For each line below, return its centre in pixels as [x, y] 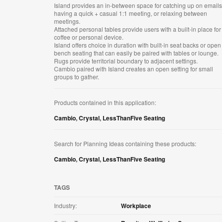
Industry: [65, 206]
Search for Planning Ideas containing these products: [125, 144]
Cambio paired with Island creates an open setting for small [134, 69]
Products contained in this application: [105, 103]
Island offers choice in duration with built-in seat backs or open [138, 45]
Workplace [136, 206]
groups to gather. [77, 77]
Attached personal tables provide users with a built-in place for [138, 29]
